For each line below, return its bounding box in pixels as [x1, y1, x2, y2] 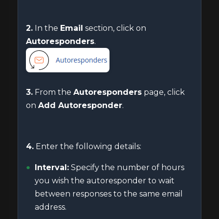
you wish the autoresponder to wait [35, 176, 175, 185]
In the [33, 23, 60, 33]
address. [35, 202, 66, 212]
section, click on [83, 23, 146, 33]
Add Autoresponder [38, 101, 122, 110]
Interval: [35, 163, 69, 172]
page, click [142, 88, 185, 97]
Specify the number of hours [69, 163, 184, 172]
